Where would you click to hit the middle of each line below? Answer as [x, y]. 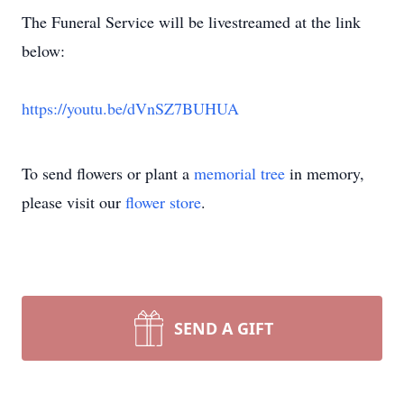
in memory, [325, 173]
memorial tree [239, 173]
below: [43, 50]
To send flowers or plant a [108, 173]
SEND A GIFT [224, 328]
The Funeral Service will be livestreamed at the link [191, 22]
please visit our [73, 202]
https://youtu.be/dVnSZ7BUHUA [130, 108]
